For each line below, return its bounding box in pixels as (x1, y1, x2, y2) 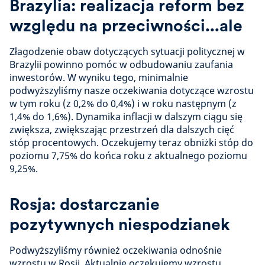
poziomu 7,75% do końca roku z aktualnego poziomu (9, 149, 247, 163)
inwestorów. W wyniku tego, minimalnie (9, 71, 188, 85)
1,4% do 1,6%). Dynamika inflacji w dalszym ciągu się (9, 110, 243, 124)
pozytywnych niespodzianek (9, 214, 230, 235)
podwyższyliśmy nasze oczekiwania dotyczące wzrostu (9, 84, 254, 98)
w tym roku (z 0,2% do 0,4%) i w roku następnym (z (9, 97, 237, 111)
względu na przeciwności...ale (9, 15, 243, 36)
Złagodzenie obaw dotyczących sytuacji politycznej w (9, 45, 245, 59)
